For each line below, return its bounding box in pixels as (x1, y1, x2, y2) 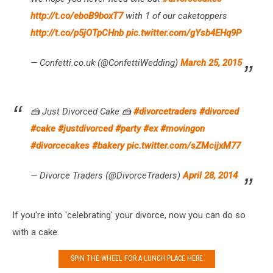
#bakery (92, 140, 124, 151)
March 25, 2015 (180, 57, 242, 68)
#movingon (160, 122, 205, 134)
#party (115, 122, 141, 134)
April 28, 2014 (183, 169, 238, 181)
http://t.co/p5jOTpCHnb (30, 27, 124, 38)
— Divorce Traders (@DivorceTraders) (30, 169, 183, 181)
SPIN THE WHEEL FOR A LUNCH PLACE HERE (70, 254, 203, 263)
